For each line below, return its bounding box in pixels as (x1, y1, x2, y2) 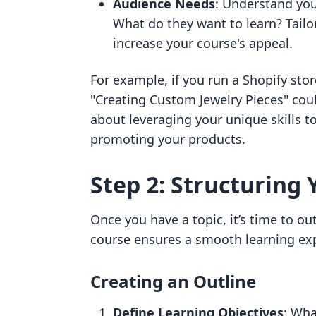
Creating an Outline (90, 269, 256, 293)
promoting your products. (90, 130, 245, 147)
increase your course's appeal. (113, 35, 293, 51)
